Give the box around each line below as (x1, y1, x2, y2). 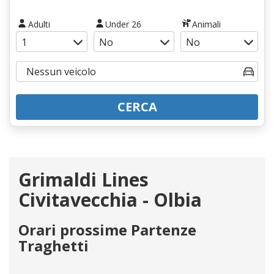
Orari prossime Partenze (18, 219, 196, 240)
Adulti (28, 18, 50, 30)
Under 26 (105, 18, 142, 30)
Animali (192, 18, 221, 30)
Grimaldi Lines (18, 166, 149, 192)
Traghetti (18, 235, 89, 256)
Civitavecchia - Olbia (18, 187, 202, 212)
